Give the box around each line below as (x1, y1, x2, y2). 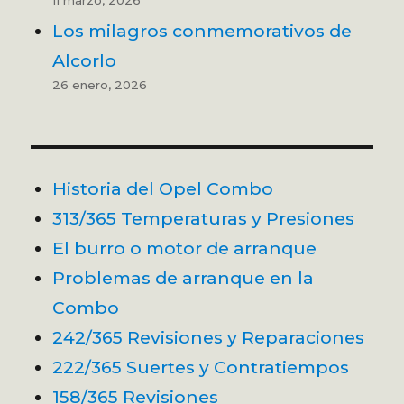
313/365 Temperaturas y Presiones (52, 207, 355, 229)
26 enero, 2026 (52, 77, 148, 92)
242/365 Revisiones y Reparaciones (52, 326, 365, 348)
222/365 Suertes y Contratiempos (52, 355, 350, 378)
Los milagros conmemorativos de (52, 19, 353, 41)
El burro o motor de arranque (52, 236, 317, 259)
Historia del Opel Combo (52, 177, 274, 199)
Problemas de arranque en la (52, 266, 315, 289)
